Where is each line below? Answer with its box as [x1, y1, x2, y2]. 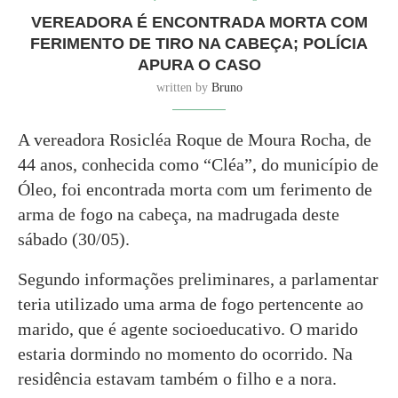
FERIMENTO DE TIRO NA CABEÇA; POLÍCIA [30, 35, 368, 53]
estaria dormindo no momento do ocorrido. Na [18, 344, 353, 364]
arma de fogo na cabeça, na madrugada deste [18, 204, 339, 225]
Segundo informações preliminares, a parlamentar [18, 269, 378, 290]
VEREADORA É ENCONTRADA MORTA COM [30, 13, 368, 32]
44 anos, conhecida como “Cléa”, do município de [18, 155, 378, 175]
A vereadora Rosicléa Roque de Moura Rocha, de [18, 130, 371, 150]
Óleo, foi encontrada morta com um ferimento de [18, 179, 372, 200]
